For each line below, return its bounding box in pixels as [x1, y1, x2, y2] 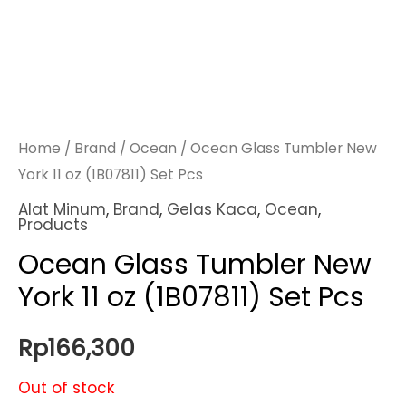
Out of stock [18, 376, 114, 399]
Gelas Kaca [167, 198, 257, 220]
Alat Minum [18, 198, 106, 220]
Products [18, 213, 88, 236]
